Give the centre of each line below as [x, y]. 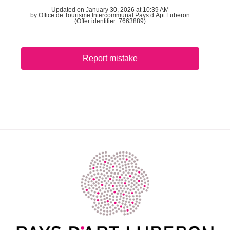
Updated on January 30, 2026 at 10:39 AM [110, 10]
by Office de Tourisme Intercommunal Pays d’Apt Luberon [110, 16]
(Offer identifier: [97, 21]
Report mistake [110, 59]
